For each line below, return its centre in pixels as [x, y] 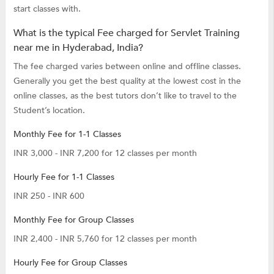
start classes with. [47, 9]
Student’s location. [49, 110]
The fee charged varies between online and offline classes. [127, 66]
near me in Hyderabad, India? [78, 47]
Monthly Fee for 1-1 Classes [67, 134]
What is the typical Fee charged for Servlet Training [126, 33]
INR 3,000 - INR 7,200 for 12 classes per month [105, 153]
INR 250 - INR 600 [49, 196]
